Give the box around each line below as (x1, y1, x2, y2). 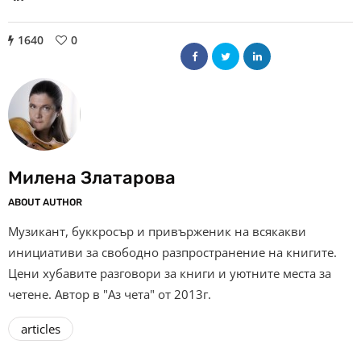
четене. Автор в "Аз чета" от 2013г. (8, 286, 211, 303)
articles (21, 321, 60, 338)
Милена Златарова (8, 167, 176, 189)
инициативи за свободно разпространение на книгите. (8, 244, 337, 261)
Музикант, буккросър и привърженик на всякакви (8, 223, 306, 240)
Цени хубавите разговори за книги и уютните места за (8, 265, 331, 282)
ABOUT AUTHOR (8, 197, 82, 209)
